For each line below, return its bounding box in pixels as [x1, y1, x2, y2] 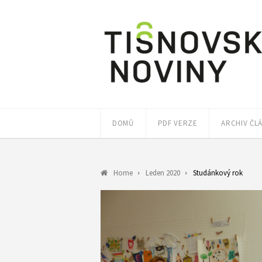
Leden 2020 [146, 168, 180, 178]
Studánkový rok [193, 168, 243, 178]
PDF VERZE [157, 118, 198, 128]
